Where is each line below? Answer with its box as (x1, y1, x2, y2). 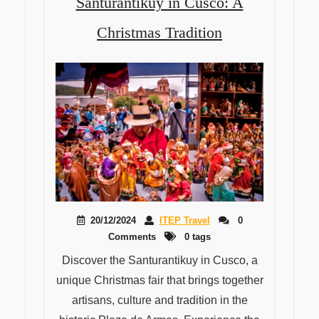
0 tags (182, 231, 211, 242)
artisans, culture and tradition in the (71, 293, 248, 306)
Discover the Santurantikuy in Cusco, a (61, 253, 258, 266)
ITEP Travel (159, 214, 210, 226)
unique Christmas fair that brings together (56, 273, 263, 286)
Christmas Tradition (97, 23, 222, 41)
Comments (108, 231, 156, 242)
